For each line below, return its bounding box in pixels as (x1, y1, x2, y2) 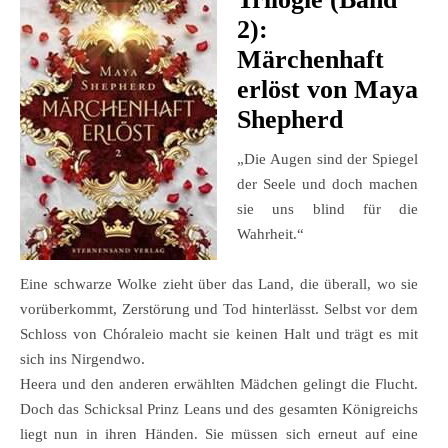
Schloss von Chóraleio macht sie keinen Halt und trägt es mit (20, 326, 418, 343)
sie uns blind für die (237, 201, 418, 218)
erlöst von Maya (237, 75, 418, 105)
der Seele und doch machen (237, 176, 418, 193)
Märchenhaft (237, 45, 384, 75)
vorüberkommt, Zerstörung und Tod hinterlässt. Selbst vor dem (20, 301, 418, 318)
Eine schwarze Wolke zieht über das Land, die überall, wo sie (20, 276, 418, 293)
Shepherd (237, 105, 350, 135)
